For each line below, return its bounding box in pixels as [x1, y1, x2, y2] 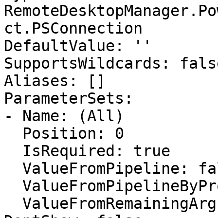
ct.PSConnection [4, 19, 143, 37]
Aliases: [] [4, 72, 106, 90]
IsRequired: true [4, 142, 22, 160]
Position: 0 [4, 125, 22, 142]
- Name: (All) [4, 107, 124, 125]
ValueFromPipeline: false [4, 160, 22, 177]
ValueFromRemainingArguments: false [4, 195, 22, 212]
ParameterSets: [4, 90, 133, 107]
